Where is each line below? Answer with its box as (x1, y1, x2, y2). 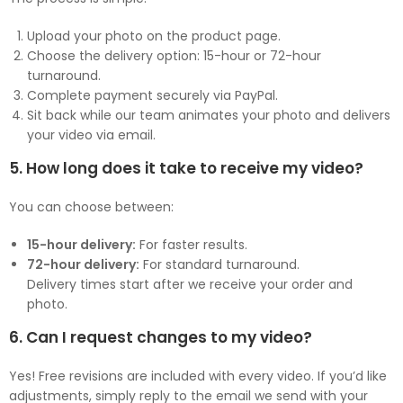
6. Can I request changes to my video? (9, 327, 312, 348)
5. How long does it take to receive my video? (9, 157, 363, 179)
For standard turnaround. (139, 255, 300, 273)
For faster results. (136, 236, 247, 254)
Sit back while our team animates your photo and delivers (27, 106, 390, 124)
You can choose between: (9, 198, 174, 216)
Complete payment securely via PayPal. (27, 86, 278, 104)
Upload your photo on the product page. (27, 27, 281, 45)
